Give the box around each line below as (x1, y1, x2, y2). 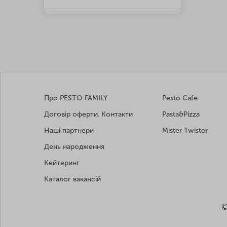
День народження (44, 142, 104, 152)
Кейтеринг (44, 159, 80, 168)
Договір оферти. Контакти (44, 110, 133, 119)
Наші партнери (44, 126, 94, 135)
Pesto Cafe (162, 94, 198, 103)
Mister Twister (162, 126, 208, 135)
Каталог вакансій (44, 175, 101, 184)
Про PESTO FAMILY (44, 94, 107, 103)
